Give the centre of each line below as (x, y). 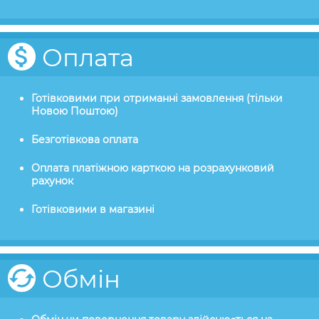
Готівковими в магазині (93, 210)
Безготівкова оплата (85, 140)
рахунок (52, 181)
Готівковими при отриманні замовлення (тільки (157, 99)
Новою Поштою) (75, 111)
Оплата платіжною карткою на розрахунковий (153, 168)
